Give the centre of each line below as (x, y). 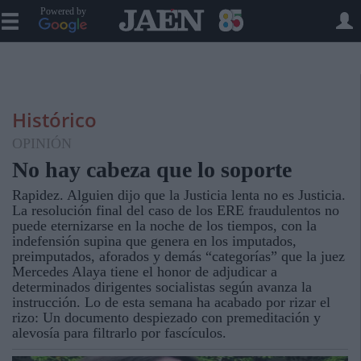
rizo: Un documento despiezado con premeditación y (166, 317)
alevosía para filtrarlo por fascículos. (119, 333)
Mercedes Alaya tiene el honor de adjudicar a (145, 272)
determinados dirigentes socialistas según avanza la (162, 287)
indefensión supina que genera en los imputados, (154, 241)
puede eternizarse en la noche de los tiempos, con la (164, 226)
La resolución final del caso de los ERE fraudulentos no (176, 210)
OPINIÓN (42, 143)
